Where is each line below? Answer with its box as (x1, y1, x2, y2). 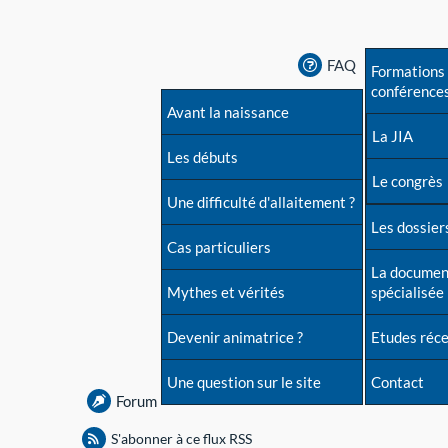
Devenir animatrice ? (167, 328, 303, 347)
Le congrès (372, 172, 443, 191)
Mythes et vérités (167, 283, 285, 302)
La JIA (372, 127, 413, 146)
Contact (371, 373, 424, 392)
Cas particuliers (167, 238, 271, 257)
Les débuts (167, 148, 238, 167)
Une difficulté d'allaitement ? (167, 193, 355, 212)
